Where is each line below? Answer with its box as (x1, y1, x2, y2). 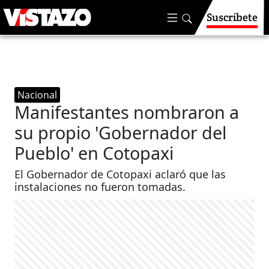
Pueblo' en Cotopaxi (14, 141, 174, 165)
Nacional (17, 88, 58, 101)
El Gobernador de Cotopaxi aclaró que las (14, 167, 226, 181)
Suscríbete (207, 10, 258, 24)
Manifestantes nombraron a (14, 100, 240, 124)
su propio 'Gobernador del (14, 121, 227, 144)
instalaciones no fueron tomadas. (14, 180, 186, 194)
